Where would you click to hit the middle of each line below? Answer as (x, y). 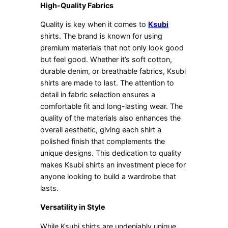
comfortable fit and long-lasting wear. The (112, 106)
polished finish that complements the (103, 141)
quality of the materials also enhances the (111, 118)
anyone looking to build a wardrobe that (108, 176)
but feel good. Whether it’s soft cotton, (106, 59)
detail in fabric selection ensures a (98, 94)
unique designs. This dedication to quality (111, 153)
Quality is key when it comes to (94, 24)
